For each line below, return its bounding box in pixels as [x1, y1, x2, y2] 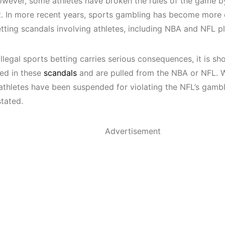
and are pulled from [77, 68, 154, 78]
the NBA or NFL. [154, 68, 220, 78]
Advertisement [104, 126, 161, 136]
